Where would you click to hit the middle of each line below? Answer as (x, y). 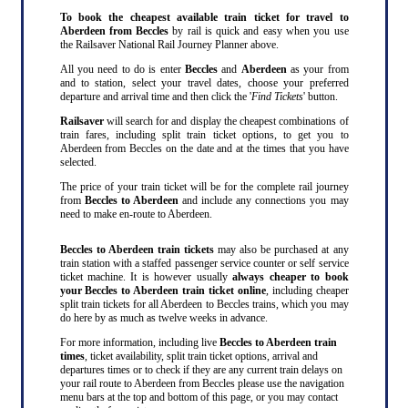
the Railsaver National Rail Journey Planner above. (169, 44)
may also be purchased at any (281, 249)
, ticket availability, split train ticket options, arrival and (201, 356)
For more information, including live (139, 342)
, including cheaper (307, 290)
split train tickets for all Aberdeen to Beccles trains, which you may (204, 304)
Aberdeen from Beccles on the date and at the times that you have (204, 148)
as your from (317, 69)
